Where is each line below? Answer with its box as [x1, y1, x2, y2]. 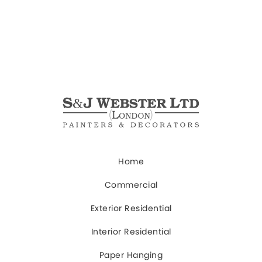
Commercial [104, 179, 158, 191]
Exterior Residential [90, 202, 172, 215]
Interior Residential [91, 226, 171, 238]
